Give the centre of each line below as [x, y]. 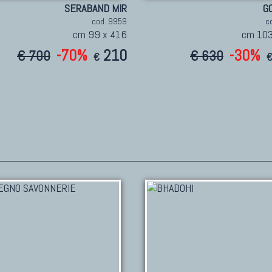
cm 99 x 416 [100, 35]
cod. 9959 [109, 22]
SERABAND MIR [96, 8]
